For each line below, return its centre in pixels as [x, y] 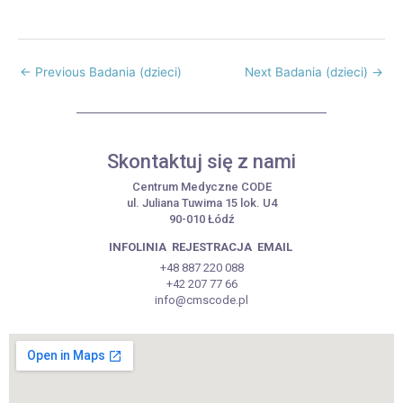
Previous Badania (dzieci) [107, 72]
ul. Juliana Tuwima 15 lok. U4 [201, 203]
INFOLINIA [139, 247]
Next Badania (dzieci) [308, 72]
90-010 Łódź [201, 219]
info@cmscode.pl [201, 300]
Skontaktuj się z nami [201, 162]
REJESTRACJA [213, 247]
